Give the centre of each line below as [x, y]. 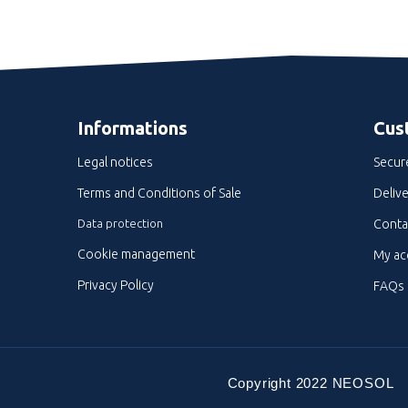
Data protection [120, 223]
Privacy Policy [115, 285]
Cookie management [136, 254]
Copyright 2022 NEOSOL [311, 382]
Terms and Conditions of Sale [159, 193]
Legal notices [115, 162]
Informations [132, 128]
